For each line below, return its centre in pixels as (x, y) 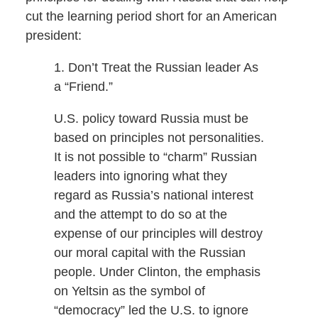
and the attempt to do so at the (140, 215)
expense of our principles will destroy (158, 234)
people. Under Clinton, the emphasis (157, 272)
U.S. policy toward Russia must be (151, 119)
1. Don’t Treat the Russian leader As (156, 68)
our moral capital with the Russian (149, 253)
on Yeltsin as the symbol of (129, 291)
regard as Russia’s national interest (153, 196)
